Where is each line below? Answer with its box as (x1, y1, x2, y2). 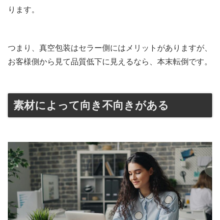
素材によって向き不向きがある (13, 99, 169, 112)
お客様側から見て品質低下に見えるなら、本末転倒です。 (8, 57, 212, 66)
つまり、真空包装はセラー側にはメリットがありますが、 (8, 44, 212, 53)
